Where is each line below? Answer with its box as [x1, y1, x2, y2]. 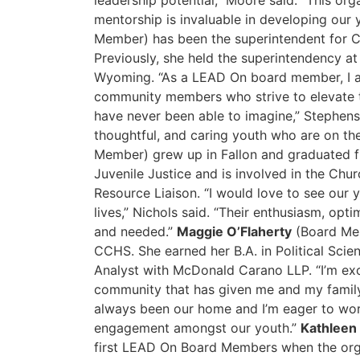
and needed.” [94, 223, 177, 239]
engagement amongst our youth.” [94, 320, 301, 336]
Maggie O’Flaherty [177, 223, 292, 239]
